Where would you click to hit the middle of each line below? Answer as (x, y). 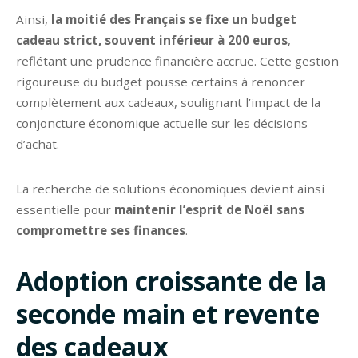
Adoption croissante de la (171, 280)
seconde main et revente (168, 313)
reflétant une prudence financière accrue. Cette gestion (177, 60)
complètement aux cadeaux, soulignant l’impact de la (168, 102)
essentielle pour (64, 209)
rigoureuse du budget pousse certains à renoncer (161, 81)
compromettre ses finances (101, 230)
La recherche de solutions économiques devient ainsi (170, 188)
